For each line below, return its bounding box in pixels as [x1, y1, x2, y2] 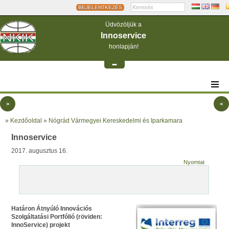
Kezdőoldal [10, 117, 42, 124]
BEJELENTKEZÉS [78, 5, 122, 10]
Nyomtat [183, 159, 204, 165]
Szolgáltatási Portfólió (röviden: [11, 213, 102, 220]
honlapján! [108, 43, 139, 50]
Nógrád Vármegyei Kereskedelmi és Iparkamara [49, 117, 182, 124]
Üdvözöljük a [105, 21, 142, 28]
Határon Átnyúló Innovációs [11, 205, 92, 212]
